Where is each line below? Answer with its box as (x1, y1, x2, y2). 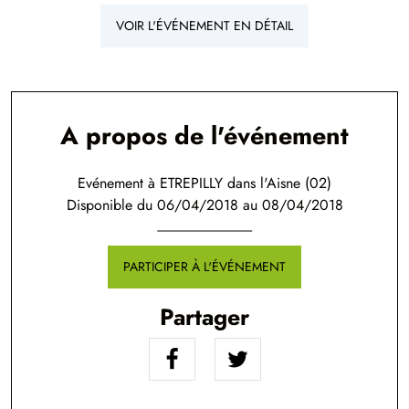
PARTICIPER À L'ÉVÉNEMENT (123, 257, 286, 276)
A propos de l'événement (60, 118, 349, 153)
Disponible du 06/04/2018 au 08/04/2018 (66, 194, 343, 215)
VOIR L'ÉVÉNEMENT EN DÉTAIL (116, 16, 293, 35)
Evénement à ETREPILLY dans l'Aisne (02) (78, 173, 331, 194)
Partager (160, 300, 249, 333)
